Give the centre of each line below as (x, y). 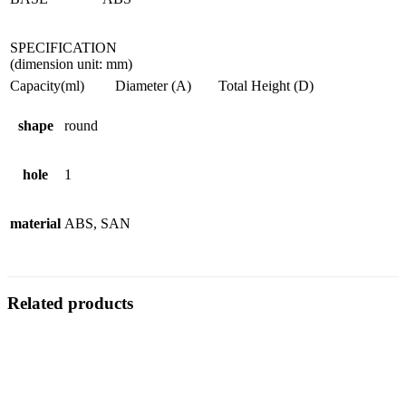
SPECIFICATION (63, 47)
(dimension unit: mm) (71, 63)
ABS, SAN (97, 223)
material (35, 223)
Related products (70, 304)
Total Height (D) (266, 85)
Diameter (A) (153, 85)
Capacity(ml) (47, 85)
